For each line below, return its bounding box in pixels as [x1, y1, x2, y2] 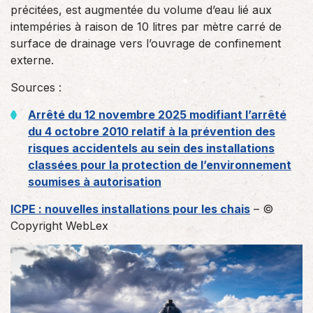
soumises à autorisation [28, 175, 161, 189]
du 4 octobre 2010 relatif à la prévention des [28, 124, 275, 138]
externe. [10, 53, 54, 67]
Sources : [10, 80, 61, 94]
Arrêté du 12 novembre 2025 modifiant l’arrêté [28, 108, 286, 122]
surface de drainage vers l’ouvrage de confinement [10, 36, 281, 50]
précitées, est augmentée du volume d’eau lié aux [10, 3, 272, 17]
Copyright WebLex [10, 219, 108, 233]
